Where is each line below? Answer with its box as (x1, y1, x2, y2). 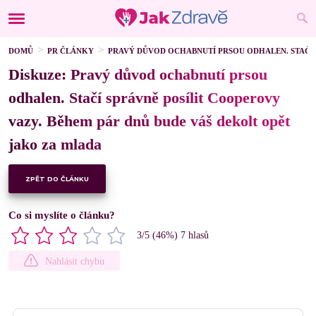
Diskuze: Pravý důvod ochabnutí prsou (8, 66, 267, 83)
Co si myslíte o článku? (8, 209, 115, 221)
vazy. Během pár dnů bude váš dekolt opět (8, 112, 290, 130)
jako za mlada (8, 135, 102, 153)
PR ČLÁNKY (47, 47, 94, 55)
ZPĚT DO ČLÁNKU (25, 175, 89, 183)
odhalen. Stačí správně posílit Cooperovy (8, 89, 280, 107)
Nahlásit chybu (45, 256, 104, 267)
